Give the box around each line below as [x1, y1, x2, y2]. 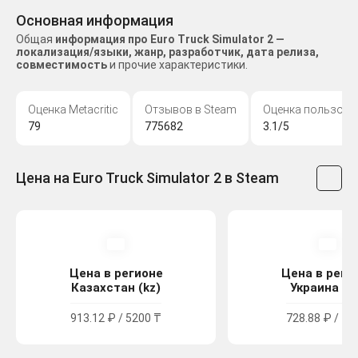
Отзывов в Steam [145, 103, 237, 117]
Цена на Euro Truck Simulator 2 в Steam [16, 169, 279, 187]
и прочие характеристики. [107, 58, 248, 72]
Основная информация [16, 12, 173, 30]
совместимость [16, 58, 107, 72]
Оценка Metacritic [28, 103, 118, 117]
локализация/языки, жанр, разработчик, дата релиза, [16, 46, 319, 59]
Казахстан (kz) [71, 280, 161, 296]
